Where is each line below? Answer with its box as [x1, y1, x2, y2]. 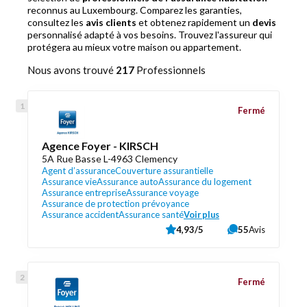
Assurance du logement [158, 176, 251, 187]
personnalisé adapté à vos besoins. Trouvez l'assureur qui [27, 29, 272, 40]
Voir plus [184, 209, 219, 220]
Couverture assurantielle [115, 165, 213, 176]
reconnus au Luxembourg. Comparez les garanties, [27, 4, 242, 16]
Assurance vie [42, 176, 97, 187]
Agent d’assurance [42, 165, 115, 176]
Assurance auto [97, 176, 158, 187]
